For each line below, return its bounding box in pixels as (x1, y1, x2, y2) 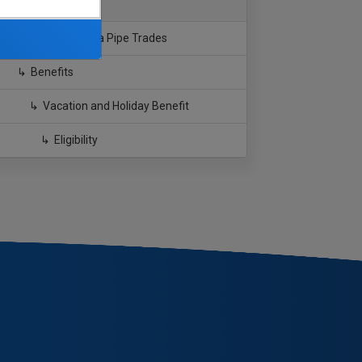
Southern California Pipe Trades (4, 32, 167, 44)
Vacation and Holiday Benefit (43, 99, 189, 112)
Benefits (31, 65, 74, 78)
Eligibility (54, 133, 99, 146)
